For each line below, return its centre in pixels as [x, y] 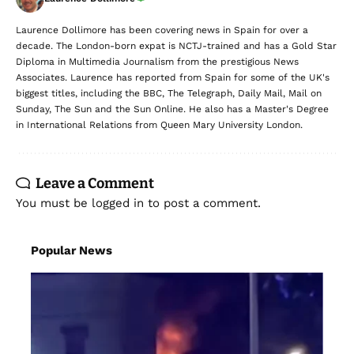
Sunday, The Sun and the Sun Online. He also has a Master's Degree [172, 109]
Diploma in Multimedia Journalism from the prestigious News [157, 61]
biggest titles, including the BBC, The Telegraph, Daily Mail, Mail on [169, 93]
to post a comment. [202, 203]
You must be [54, 203]
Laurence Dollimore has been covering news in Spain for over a [162, 30]
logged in [118, 203]
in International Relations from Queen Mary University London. [159, 124]
